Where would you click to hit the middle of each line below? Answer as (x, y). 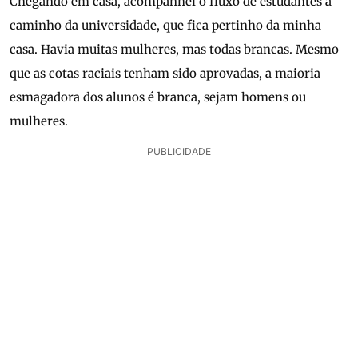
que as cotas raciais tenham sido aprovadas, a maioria (165, 74)
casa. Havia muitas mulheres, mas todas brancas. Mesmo (174, 50)
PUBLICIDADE (179, 152)
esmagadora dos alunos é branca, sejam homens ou (158, 97)
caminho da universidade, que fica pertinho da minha (165, 26)
